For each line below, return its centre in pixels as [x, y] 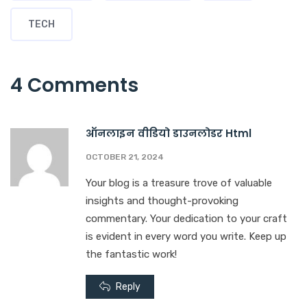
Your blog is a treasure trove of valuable [179, 183]
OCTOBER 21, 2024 [125, 157]
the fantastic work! [131, 255]
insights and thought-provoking [162, 201]
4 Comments [74, 86]
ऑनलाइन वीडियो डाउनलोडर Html [169, 134]
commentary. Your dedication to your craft [186, 219]
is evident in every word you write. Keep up [186, 237]
